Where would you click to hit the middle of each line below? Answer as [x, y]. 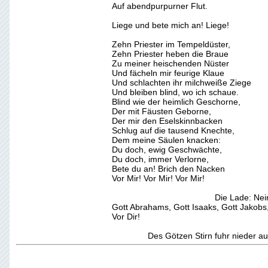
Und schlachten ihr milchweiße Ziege [182, 83]
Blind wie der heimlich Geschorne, [176, 102]
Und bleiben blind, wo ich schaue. [175, 92]
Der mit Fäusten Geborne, [162, 111]
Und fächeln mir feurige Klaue [168, 73]
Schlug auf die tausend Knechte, [173, 130]
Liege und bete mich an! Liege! [170, 25]
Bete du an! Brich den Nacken [168, 169]
